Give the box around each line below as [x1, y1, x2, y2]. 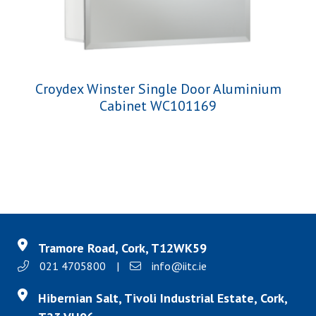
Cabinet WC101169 [99, 97, 217, 116]
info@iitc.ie [152, 259, 207, 274]
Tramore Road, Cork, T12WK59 [37, 240, 207, 257]
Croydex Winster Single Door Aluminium [35, 80, 281, 99]
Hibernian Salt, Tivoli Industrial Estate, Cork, [37, 290, 287, 307]
